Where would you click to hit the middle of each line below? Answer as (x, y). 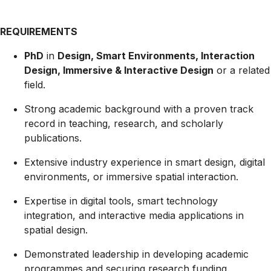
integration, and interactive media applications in (134, 215)
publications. (53, 138)
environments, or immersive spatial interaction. (131, 176)
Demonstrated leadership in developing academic (136, 254)
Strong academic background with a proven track (139, 109)
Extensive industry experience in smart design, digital (145, 162)
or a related (242, 70)
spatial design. (56, 230)
